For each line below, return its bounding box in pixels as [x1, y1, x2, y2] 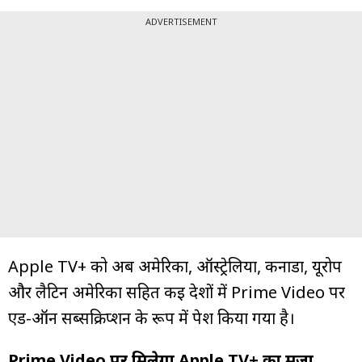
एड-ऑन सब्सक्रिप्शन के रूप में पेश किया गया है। [8, 306, 295, 329]
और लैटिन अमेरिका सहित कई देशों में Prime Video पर [8, 280, 345, 303]
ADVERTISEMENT [145, 15, 217, 27]
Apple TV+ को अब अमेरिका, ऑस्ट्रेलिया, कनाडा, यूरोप [8, 255, 342, 277]
